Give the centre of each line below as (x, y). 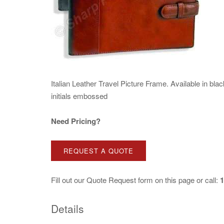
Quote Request (111, 180)
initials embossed (79, 96)
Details (67, 208)
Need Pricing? (76, 121)
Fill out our (69, 180)
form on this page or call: (178, 180)
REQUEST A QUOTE (98, 151)
